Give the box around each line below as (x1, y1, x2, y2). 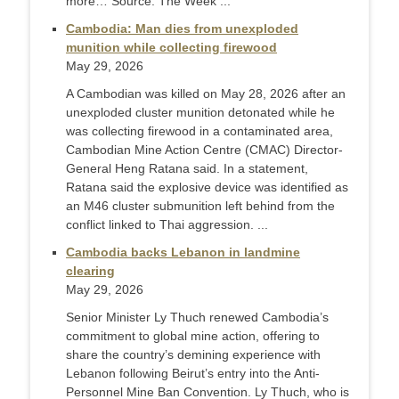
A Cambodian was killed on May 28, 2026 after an (66, 86, 346, 102)
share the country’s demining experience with (66, 347, 321, 362)
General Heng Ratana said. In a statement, (66, 161, 308, 176)
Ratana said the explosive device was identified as (66, 180, 348, 195)
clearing (66, 264, 115, 279)
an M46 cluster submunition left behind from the (66, 199, 335, 214)
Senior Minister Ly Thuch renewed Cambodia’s (66, 310, 329, 325)
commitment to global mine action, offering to (66, 329, 320, 344)
